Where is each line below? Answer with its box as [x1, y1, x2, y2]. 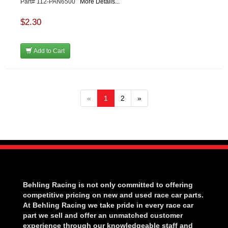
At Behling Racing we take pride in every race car [23, 201, 193, 210]
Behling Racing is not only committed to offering [23, 181, 193, 189]
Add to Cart [32, 47, 65, 55]
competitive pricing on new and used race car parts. [23, 191, 204, 199]
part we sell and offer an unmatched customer [23, 211, 183, 220]
